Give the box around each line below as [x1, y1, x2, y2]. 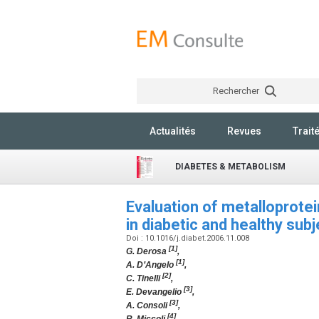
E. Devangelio [126, 287, 182, 297]
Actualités [150, 125, 196, 137]
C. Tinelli [126, 273, 160, 283]
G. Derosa [126, 246, 167, 256]
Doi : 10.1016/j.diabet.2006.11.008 [126, 234, 251, 243]
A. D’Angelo [126, 260, 174, 270]
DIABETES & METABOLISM [175, 162, 286, 172]
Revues [227, 125, 261, 137]
